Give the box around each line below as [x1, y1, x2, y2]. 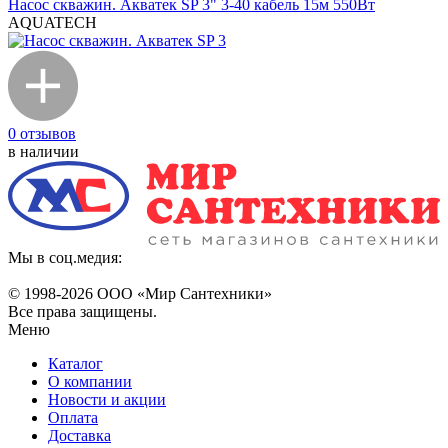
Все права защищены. [8, 303, 157, 321]
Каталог [48, 355, 103, 373]
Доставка [48, 427, 111, 445]
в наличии [8, 143, 79, 161]
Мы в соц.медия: [8, 249, 122, 267]
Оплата [48, 409, 98, 427]
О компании [48, 373, 132, 391]
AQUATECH [8, 14, 97, 32]
